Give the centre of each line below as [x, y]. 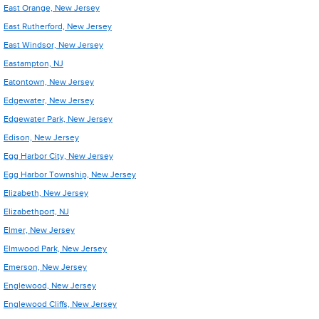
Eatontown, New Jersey [49, 82]
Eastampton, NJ [33, 63]
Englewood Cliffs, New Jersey [60, 304]
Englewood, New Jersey [50, 286]
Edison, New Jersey [41, 137]
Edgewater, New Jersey [49, 100]
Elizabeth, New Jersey [46, 193]
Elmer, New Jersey [39, 230]
